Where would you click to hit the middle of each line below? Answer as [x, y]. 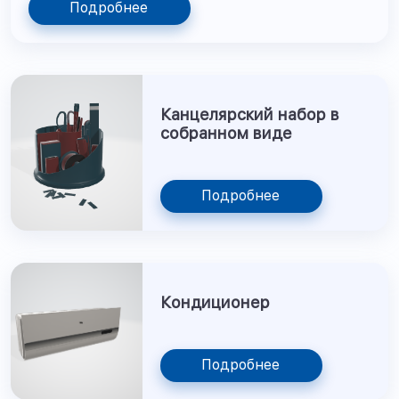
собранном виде [227, 133]
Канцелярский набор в [250, 114]
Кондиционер [216, 302]
